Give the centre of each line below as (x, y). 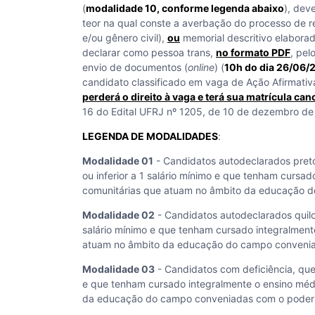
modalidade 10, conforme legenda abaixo (185, 8)
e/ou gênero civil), (125, 38)
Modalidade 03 (118, 269)
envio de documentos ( (135, 67)
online (201, 67)
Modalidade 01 (118, 161)
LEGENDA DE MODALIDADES (150, 136)
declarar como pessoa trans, (149, 52)
